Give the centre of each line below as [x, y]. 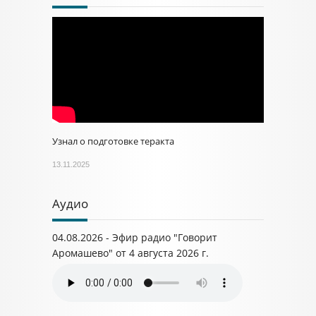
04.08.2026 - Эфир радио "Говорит [135, 237]
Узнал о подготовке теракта [113, 141]
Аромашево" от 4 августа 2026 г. [130, 253]
